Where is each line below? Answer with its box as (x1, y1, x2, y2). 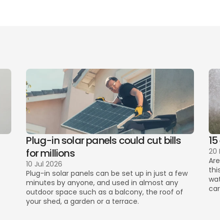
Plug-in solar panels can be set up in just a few (26, 168, 188, 178)
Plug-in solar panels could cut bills (26, 134, 181, 147)
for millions (26, 146, 75, 160)
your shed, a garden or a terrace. (26, 196, 141, 206)
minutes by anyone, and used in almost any (26, 178, 179, 188)
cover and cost (41, 39, 103, 50)
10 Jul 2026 (26, 159, 63, 169)
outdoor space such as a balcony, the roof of (26, 187, 184, 197)
